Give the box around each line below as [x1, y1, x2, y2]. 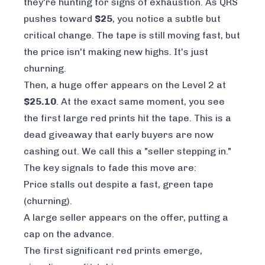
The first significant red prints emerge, [24, 244, 202, 256]
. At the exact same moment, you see [56, 95, 225, 107]
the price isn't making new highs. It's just [24, 46, 208, 57]
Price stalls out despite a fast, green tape [24, 178, 214, 190]
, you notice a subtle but [112, 12, 221, 24]
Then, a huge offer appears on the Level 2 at [24, 79, 226, 91]
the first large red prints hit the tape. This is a [24, 112, 231, 124]
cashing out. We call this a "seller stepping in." [24, 145, 231, 157]
